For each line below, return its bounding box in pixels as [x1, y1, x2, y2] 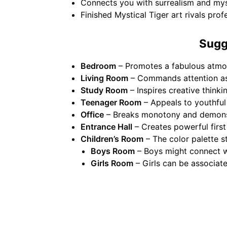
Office [81, 109, 104, 120]
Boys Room [91, 146, 135, 157]
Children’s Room [81, 134, 143, 144]
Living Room [81, 73, 128, 84]
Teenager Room [81, 97, 141, 108]
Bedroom [81, 61, 116, 71]
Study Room [81, 85, 128, 96]
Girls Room [91, 158, 133, 169]
